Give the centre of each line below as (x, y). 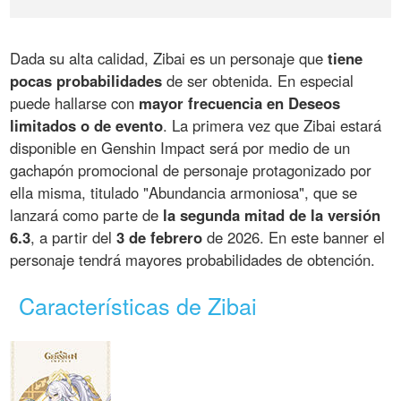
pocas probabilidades (86, 81)
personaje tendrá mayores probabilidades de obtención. (193, 260)
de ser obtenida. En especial (258, 81)
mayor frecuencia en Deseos (240, 103)
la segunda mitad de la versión (272, 215)
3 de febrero (160, 238)
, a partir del (74, 238)
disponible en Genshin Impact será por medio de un (180, 148)
